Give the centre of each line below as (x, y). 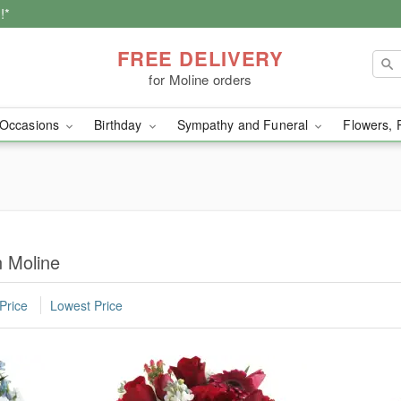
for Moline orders (200, 79)
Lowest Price (86, 306)
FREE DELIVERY (200, 58)
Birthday (120, 124)
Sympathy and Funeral (244, 124)
